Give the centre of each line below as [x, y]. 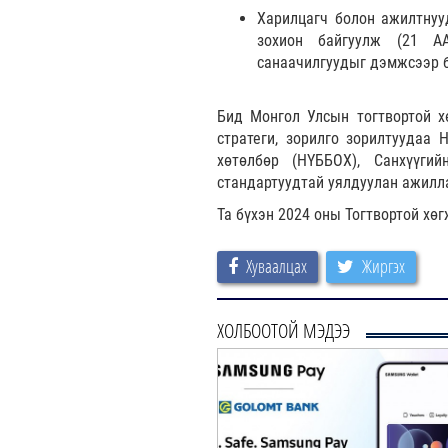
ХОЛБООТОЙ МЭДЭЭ [283, 330]
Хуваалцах [276, 265]
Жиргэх [383, 265]
